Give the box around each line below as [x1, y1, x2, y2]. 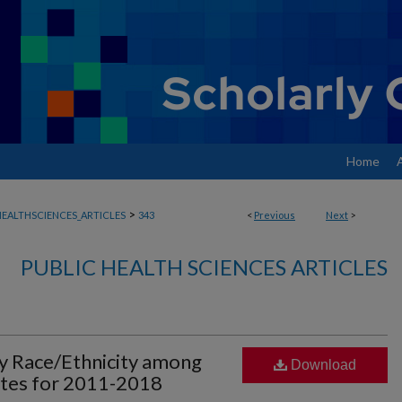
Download [287, 357, 356, 372]
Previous [254, 209, 295, 221]
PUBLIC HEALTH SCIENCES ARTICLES [21, 254, 388, 280]
